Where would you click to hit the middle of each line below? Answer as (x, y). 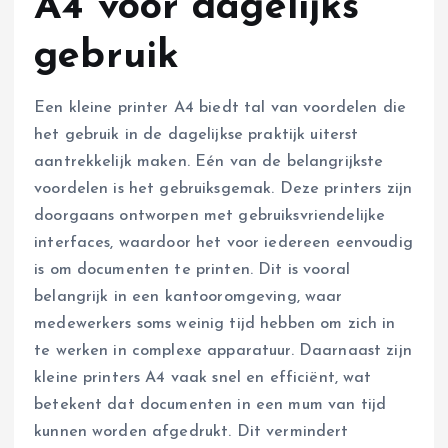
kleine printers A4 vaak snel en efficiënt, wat (203, 377)
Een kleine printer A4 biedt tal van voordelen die (220, 107)
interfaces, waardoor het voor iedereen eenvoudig (223, 242)
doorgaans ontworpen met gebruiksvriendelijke (210, 215)
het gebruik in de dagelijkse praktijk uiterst (196, 134)
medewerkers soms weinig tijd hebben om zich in (215, 323)
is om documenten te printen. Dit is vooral (192, 269)
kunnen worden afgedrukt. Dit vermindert (191, 431)
